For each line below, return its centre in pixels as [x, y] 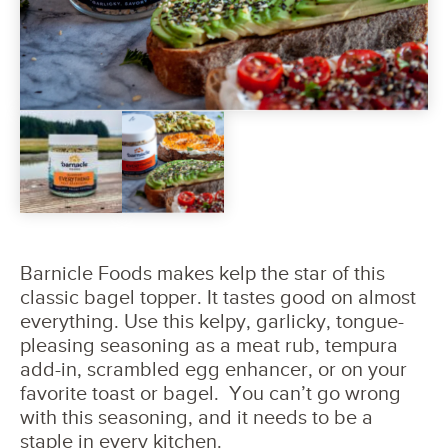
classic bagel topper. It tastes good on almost [218, 297]
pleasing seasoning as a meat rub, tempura [209, 345]
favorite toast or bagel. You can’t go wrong [210, 393]
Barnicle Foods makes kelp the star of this [202, 273]
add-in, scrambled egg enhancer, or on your [213, 369]
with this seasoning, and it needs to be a [196, 417]
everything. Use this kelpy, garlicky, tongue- [212, 321]
